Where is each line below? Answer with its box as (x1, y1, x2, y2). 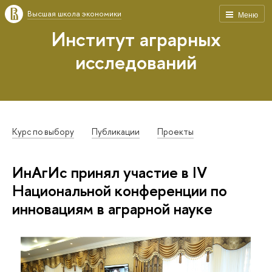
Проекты (157, 126, 194, 138)
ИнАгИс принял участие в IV (12, 161, 207, 183)
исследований (75, 49, 197, 75)
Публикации (92, 126, 140, 138)
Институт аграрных (51, 25, 221, 52)
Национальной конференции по (12, 180, 227, 202)
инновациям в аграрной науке (12, 198, 212, 220)
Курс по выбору (12, 126, 75, 138)
